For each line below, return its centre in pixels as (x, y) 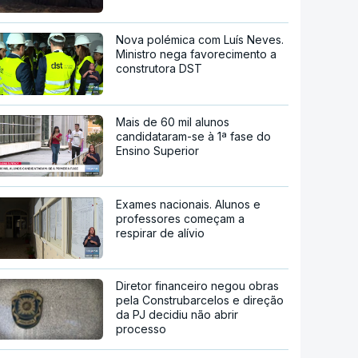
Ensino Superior (158, 150)
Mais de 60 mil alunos (173, 121)
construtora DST (159, 69)
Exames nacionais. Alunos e (189, 204)
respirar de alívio (161, 233)
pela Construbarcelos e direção (200, 300)
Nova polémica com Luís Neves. (200, 40)
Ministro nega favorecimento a (197, 54)
